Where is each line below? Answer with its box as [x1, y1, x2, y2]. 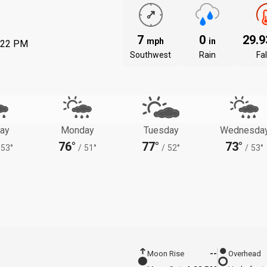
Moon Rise [147, 249, 184, 259]
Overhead [228, 249, 261, 259]
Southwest [130, 49, 171, 60]
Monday [61, 124, 94, 136]
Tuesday [143, 124, 179, 136]
